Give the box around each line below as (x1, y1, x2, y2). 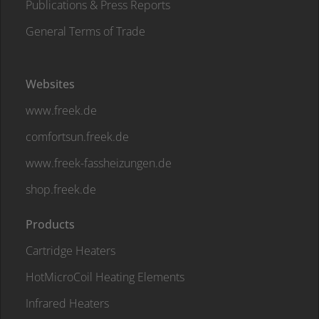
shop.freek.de (26, 181, 96, 197)
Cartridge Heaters (26, 242, 115, 258)
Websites (26, 75, 75, 92)
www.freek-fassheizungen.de (26, 155, 172, 171)
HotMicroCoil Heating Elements (26, 268, 184, 285)
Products (26, 216, 75, 232)
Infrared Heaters (26, 295, 109, 311)
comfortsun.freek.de (26, 128, 129, 145)
